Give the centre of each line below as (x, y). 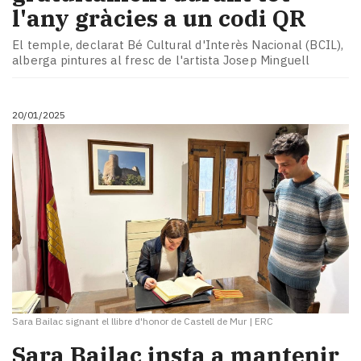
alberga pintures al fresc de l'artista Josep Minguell (161, 60)
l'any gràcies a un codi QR (159, 18)
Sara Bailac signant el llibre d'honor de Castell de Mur (129, 322)
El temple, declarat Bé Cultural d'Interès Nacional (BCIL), (178, 45)
